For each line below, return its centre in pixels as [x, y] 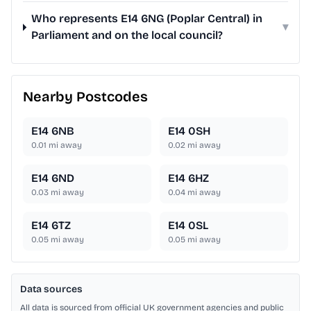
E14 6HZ [188, 178]
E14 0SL [188, 226]
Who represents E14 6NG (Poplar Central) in [147, 19]
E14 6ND [53, 178]
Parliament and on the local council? [127, 35]
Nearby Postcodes [85, 97]
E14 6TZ [51, 226]
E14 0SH [189, 131]
